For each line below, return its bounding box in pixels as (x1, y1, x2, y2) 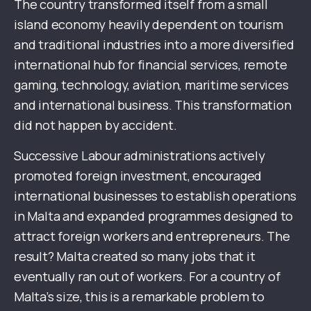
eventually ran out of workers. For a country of (14, 268, 280, 285)
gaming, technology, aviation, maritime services (14, 76, 289, 94)
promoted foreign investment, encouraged (14, 167, 262, 185)
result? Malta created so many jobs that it (14, 248, 255, 265)
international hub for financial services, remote (14, 56, 287, 74)
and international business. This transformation (14, 96, 292, 114)
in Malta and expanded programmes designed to (14, 208, 294, 225)
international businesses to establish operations (14, 187, 296, 205)
